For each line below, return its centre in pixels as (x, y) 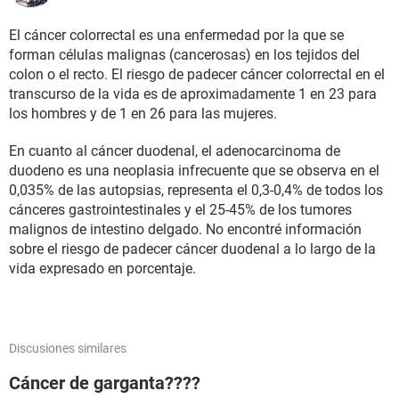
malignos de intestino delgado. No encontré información (185, 229)
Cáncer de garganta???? (105, 383)
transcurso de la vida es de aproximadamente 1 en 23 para (193, 94)
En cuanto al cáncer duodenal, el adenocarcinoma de (175, 151)
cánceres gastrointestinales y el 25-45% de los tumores (180, 210)
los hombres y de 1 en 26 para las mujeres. (145, 114)
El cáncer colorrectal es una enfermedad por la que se (176, 35)
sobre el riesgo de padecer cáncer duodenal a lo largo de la (192, 249)
